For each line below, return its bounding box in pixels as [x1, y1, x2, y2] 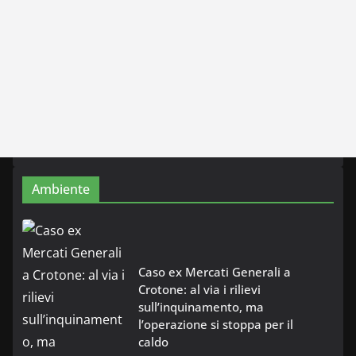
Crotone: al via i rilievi [138, 281, 261, 297]
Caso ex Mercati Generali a [138, 263, 291, 280]
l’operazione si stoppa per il [138, 315, 293, 332]
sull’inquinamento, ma [138, 298, 264, 315]
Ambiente [32, 180, 90, 198]
